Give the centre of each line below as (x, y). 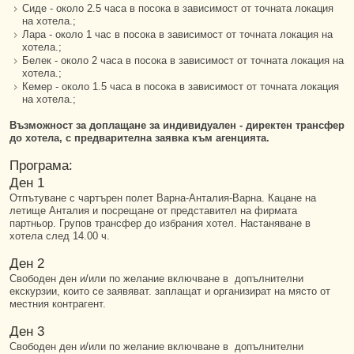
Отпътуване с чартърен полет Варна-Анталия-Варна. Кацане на (163, 198)
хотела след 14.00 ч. (60, 236)
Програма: (41, 166)
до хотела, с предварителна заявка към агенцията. (139, 138)
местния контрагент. (58, 304)
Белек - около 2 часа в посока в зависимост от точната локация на (183, 60)
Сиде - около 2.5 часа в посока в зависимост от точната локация (178, 8)
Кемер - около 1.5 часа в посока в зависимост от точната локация (181, 87)
